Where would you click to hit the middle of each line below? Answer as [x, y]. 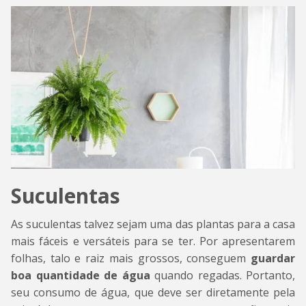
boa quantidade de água [81, 275]
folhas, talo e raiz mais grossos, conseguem [131, 258]
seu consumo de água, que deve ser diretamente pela [153, 292]
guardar [273, 258]
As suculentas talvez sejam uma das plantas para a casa [153, 224]
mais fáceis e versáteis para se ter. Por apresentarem [153, 241]
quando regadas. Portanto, [222, 275]
